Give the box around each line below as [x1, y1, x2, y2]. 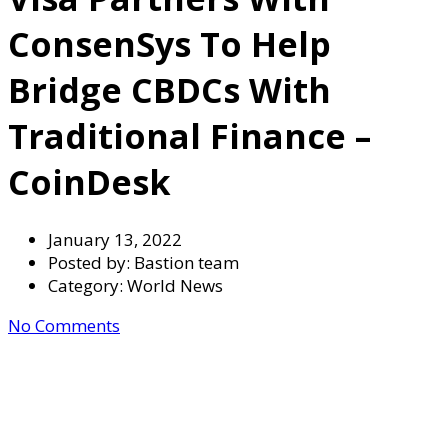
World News [127, 273, 223, 297]
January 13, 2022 [48, 227, 182, 251]
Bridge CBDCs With [8, 66, 331, 113]
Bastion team [134, 250, 239, 274]
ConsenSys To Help [8, 20, 331, 67]
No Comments [8, 313, 120, 337]
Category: [48, 273, 127, 297]
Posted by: [48, 250, 134, 274]
